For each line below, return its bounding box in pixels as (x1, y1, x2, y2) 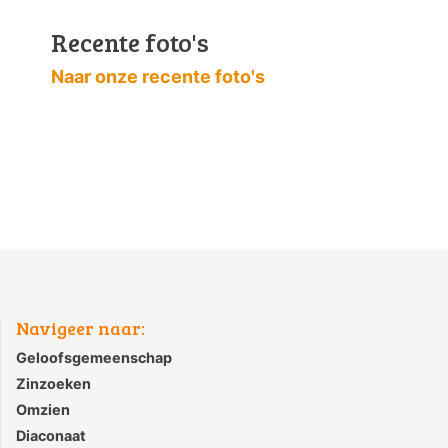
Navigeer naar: (16, 316, 145, 341)
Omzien (16, 401, 70, 419)
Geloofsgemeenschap (16, 349, 172, 367)
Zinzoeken (16, 375, 91, 393)
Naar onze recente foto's (51, 66, 265, 88)
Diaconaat (16, 427, 86, 445)
